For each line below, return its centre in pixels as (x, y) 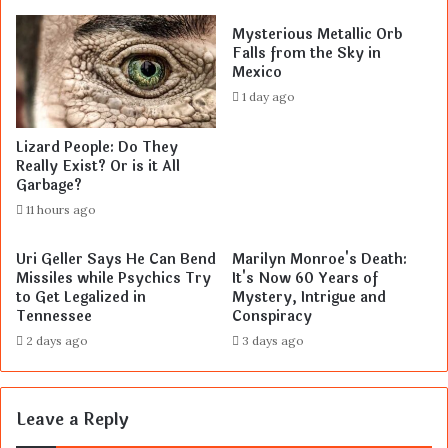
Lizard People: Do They (97, 147)
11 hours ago (61, 209)
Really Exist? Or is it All (98, 166)
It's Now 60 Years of (305, 278)
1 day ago (268, 96)
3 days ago (273, 340)
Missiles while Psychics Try (113, 278)
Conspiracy (272, 316)
